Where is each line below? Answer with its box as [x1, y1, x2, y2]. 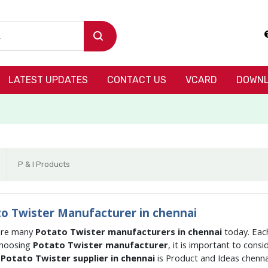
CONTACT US [107, 74, 166, 86]
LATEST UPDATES [8, 74, 88, 86]
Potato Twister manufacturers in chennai [35, 226, 224, 237]
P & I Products [17, 160, 70, 169]
